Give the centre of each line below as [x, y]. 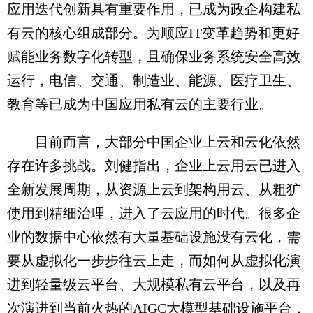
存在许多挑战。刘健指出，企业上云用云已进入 [154, 166]
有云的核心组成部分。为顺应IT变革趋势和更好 [153, 33]
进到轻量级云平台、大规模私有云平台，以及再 [154, 284]
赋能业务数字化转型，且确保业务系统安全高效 [154, 57]
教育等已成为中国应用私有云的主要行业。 [140, 104]
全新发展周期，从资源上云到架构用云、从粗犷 [154, 189]
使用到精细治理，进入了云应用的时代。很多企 [154, 213]
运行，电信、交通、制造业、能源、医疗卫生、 [154, 80]
